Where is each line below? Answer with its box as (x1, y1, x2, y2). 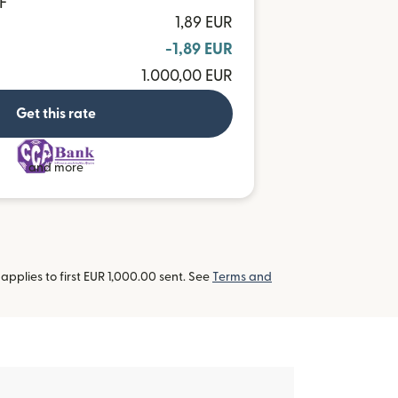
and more (28, 162, 84, 175)
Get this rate (16, 107, 96, 121)
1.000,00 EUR (141, 68, 233, 84)
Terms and (212, 271, 272, 284)
